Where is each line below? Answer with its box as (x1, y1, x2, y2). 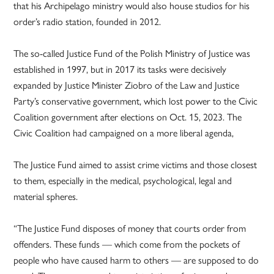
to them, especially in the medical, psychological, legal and (13, 173, 232, 188)
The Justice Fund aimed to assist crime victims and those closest (13, 157, 257, 172)
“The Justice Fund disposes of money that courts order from (13, 221, 246, 235)
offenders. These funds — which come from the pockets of (13, 237, 240, 251)
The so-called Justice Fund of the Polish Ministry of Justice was (13, 46, 251, 61)
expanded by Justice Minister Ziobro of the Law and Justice (13, 78, 240, 92)
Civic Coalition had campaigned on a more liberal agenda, (13, 125, 234, 140)
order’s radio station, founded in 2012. (13, 14, 161, 29)
